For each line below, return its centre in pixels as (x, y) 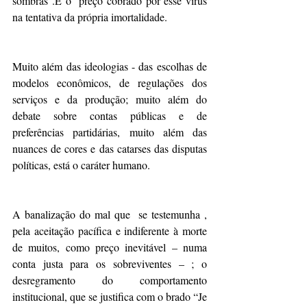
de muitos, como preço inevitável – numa (110, 247)
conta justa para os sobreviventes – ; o (110, 263)
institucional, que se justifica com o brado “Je (110, 296)
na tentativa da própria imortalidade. (91, 17)
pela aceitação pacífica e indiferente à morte (110, 231)
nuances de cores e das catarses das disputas (110, 148)
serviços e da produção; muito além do (110, 99)
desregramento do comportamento (110, 280)
